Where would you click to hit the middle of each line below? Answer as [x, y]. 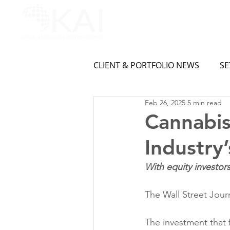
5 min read [205, 102]
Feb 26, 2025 [165, 102]
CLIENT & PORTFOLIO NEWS [146, 65]
